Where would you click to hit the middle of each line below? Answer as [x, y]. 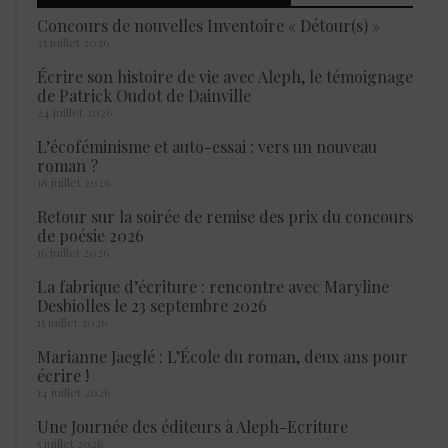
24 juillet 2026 [74, 112]
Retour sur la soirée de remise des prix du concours [225, 217]
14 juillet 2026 [73, 392]
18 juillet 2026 [73, 182]
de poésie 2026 [90, 236]
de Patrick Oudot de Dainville [144, 96]
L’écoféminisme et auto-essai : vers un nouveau [207, 147]
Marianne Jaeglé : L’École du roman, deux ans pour [222, 357]
